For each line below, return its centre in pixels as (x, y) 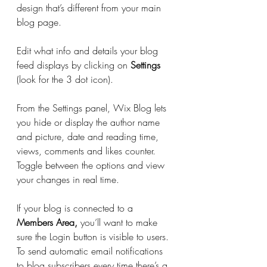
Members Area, (47, 222)
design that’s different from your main (90, 8)
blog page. (41, 22)
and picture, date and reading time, (89, 136)
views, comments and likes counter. (88, 151)
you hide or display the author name (90, 122)
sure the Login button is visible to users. (94, 237)
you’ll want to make (119, 222)
